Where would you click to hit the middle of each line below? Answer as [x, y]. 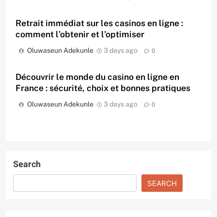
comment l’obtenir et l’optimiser [80, 34]
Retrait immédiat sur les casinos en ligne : [99, 23]
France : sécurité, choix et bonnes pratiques [103, 88]
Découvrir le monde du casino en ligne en [97, 77]
